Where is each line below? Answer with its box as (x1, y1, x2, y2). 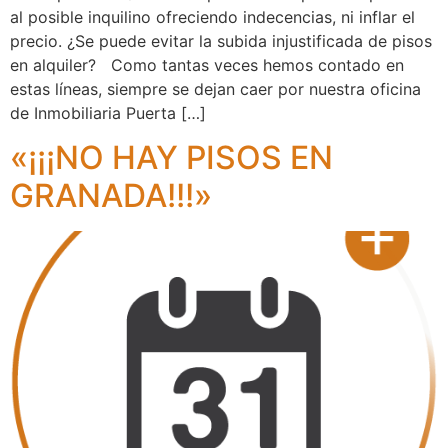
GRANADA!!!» (10, 176, 212, 215)
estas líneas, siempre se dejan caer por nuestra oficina (10, 78, 421, 99)
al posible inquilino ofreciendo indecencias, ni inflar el (10, 6, 415, 27)
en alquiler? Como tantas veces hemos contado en (10, 54, 404, 75)
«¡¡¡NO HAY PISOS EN (10, 138, 333, 177)
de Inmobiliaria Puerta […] (10, 102, 206, 123)
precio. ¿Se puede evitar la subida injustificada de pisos (10, 30, 432, 51)
